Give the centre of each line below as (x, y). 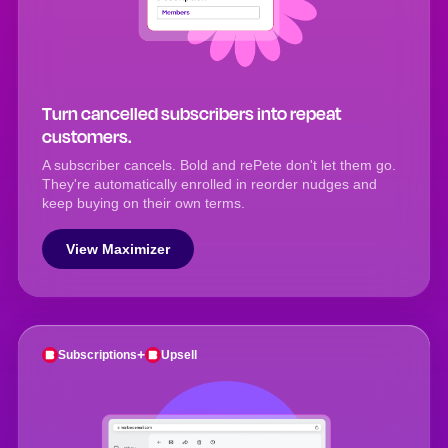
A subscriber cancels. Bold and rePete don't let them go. (219, 164)
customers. (87, 135)
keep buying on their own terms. (143, 202)
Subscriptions (97, 354)
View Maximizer (118, 248)
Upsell (179, 354)
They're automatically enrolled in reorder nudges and (209, 183)
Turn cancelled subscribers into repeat (191, 112)
